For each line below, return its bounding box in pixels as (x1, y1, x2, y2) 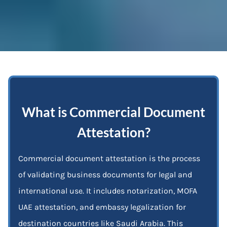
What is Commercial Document (22, 103, 205, 120)
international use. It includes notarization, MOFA (18, 185, 197, 196)
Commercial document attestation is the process (18, 153, 200, 163)
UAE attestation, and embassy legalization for (18, 202, 186, 212)
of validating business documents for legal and (18, 169, 192, 179)
